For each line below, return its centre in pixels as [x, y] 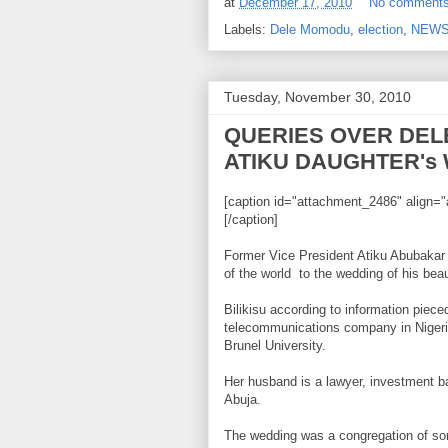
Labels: [247, 29]
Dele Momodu [310, 29]
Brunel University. [275, 345]
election [380, 29]
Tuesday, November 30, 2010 [317, 96]
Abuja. [242, 399]
